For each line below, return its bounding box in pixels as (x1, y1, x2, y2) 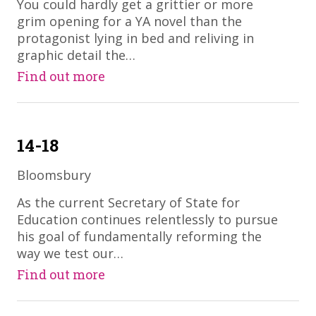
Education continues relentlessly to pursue (16, 211, 278, 228)
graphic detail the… (16, 47, 135, 63)
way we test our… (16, 245, 123, 262)
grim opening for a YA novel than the (16, 13, 242, 30)
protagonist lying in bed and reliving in (16, 30, 254, 47)
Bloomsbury (16, 166, 91, 183)
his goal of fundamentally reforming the (16, 228, 262, 245)
